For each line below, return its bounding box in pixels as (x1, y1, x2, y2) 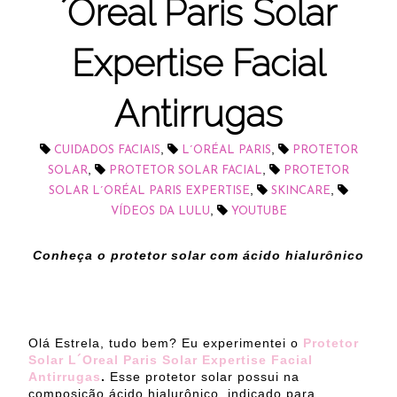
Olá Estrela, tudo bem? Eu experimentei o (28, 336, 303, 351)
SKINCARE (271, 185, 331, 198)
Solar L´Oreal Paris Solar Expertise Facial (28, 353, 313, 368)
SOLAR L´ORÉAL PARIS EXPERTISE (49, 185, 250, 198)
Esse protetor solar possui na (110, 370, 300, 385)
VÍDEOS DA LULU (110, 206, 210, 218)
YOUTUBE (230, 206, 287, 218)
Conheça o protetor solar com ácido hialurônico (28, 248, 364, 263)
